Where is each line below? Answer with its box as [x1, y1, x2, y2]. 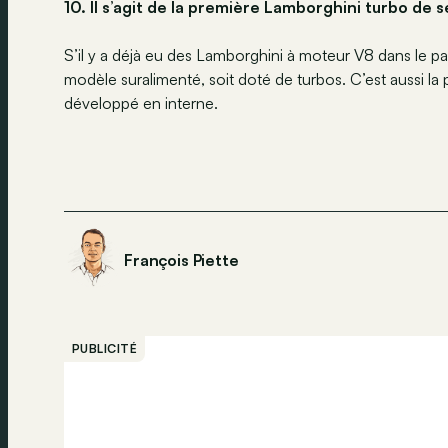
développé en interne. [64, 92, 218, 113]
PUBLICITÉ [72, 340, 138, 356]
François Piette [124, 249, 239, 270]
